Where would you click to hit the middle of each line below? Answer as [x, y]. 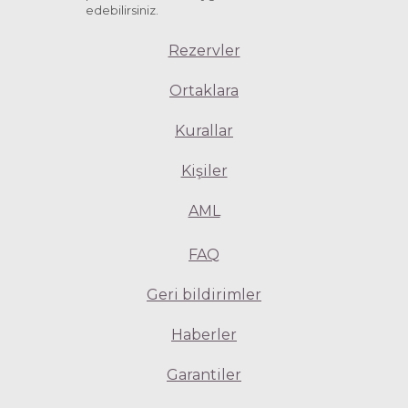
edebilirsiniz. [122, 10]
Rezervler [204, 51]
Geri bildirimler [204, 295]
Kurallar [204, 131]
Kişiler [204, 171]
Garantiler [204, 375]
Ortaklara [204, 91]
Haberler [204, 335]
